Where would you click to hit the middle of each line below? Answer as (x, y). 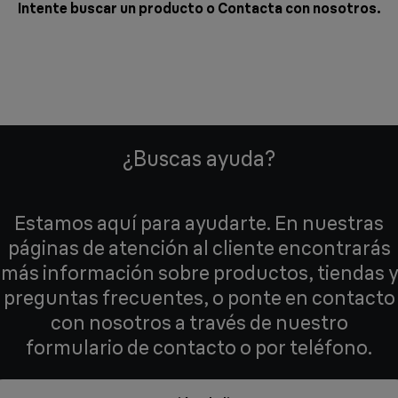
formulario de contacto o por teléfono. (199, 347)
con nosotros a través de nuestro (199, 322)
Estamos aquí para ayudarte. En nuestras (199, 223)
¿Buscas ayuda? (199, 158)
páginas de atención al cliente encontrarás (199, 248)
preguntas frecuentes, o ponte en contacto (199, 298)
